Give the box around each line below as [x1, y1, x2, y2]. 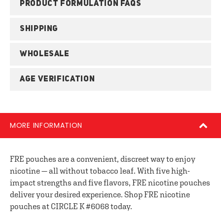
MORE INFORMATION [10, 120, 83, 130]
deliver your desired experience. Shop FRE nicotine [10, 190, 190, 199]
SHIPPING [20, 25, 59, 33]
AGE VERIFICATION [20, 75, 95, 83]
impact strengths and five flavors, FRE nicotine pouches [10, 178, 210, 187]
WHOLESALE [20, 50, 70, 58]
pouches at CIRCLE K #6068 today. [10, 202, 132, 211]
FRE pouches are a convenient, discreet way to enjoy [10, 154, 195, 163]
